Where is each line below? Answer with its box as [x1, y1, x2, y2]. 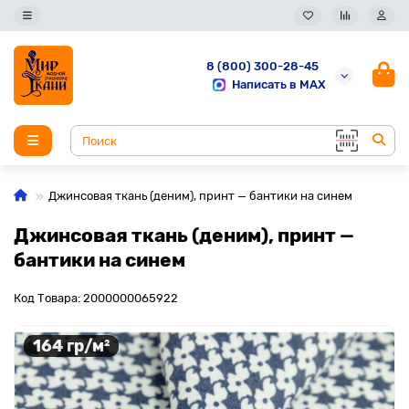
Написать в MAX [232, 77, 326, 91]
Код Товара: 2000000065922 [14, 291, 178, 305]
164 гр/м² [33, 335, 110, 356]
